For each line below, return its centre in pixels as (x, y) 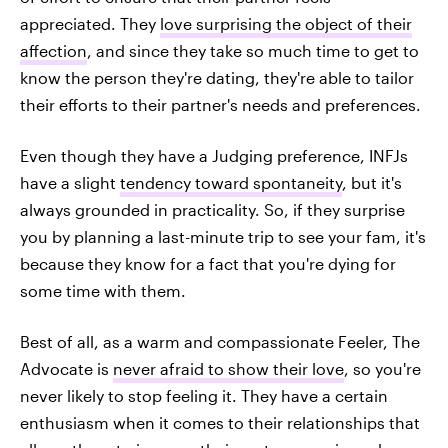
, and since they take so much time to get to (253, 51)
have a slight (70, 183)
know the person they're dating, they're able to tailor (217, 78)
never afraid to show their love (228, 369)
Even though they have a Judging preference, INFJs (214, 156)
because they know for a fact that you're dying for (208, 264)
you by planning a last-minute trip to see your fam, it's (223, 237)
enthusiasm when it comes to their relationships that (220, 423)
